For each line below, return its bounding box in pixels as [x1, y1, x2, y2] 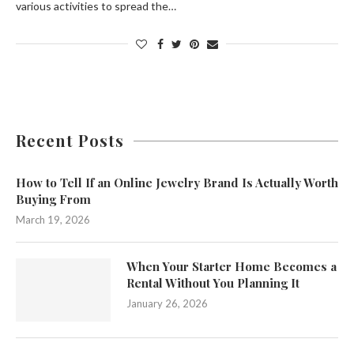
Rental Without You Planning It [126, 275, 299, 291]
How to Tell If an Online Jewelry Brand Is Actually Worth [16, 175, 338, 190]
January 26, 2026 [126, 297, 208, 310]
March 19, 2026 [16, 213, 90, 226]
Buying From [16, 191, 91, 207]
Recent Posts [16, 130, 124, 151]
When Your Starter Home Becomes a [126, 258, 337, 274]
